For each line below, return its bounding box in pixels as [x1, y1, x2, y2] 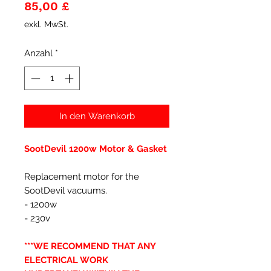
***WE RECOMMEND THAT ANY [24, 240, 155, 252]
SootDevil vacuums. [24, 184, 107, 196]
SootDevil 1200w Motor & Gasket [24, 143, 167, 154]
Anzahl [24, 48, 53, 59]
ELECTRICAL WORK [24, 254, 108, 266]
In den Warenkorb [59, 110, 135, 122]
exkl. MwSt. [24, 19, 68, 29]
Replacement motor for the [24, 171, 139, 182]
